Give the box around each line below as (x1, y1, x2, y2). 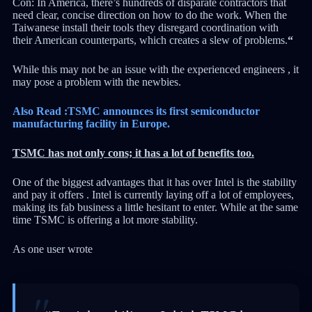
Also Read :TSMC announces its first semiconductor (12, 104, 260, 117)
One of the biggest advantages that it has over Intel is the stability (12, 175, 297, 188)
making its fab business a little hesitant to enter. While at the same (12, 201, 298, 213)
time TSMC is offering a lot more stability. (12, 213, 198, 226)
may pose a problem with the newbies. (12, 75, 181, 88)
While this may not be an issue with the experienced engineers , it (12, 63, 299, 75)
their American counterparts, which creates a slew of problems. (12, 33, 288, 46)
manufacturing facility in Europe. (12, 117, 170, 130)
